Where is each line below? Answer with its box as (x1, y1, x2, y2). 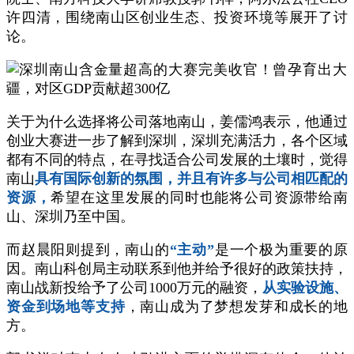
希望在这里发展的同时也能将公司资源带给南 (51, 190, 348, 205)
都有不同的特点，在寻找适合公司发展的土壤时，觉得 (6, 152, 348, 168)
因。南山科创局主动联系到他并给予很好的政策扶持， (6, 261, 348, 277)
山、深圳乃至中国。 (6, 209, 134, 224)
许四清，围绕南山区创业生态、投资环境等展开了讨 (6, 9, 348, 25)
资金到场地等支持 (6, 299, 126, 314)
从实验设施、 (262, 280, 348, 296)
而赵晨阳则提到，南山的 (6, 242, 170, 258)
